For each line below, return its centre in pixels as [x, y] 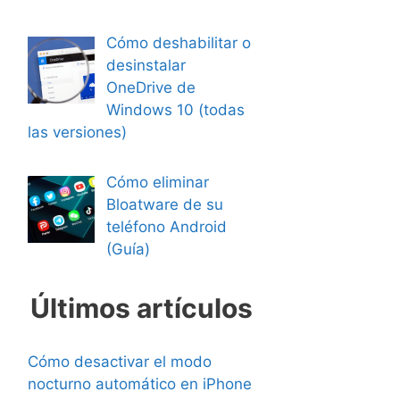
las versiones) [77, 132]
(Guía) [128, 249]
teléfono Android [166, 226]
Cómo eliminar [157, 182]
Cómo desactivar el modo [120, 361]
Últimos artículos [142, 308]
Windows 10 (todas [175, 110]
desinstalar [146, 65]
